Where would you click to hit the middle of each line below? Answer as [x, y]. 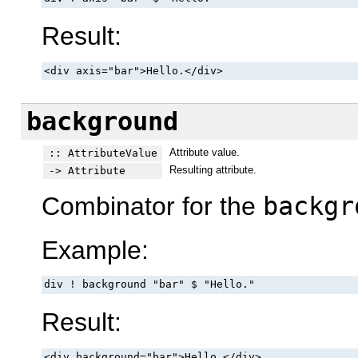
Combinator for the [152, 207]
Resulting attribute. [213, 169]
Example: [95, 250]
